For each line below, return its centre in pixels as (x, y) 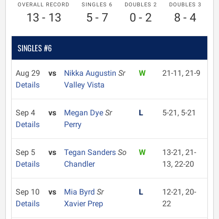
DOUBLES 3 (185, 5)
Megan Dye (84, 113)
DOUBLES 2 (141, 5)
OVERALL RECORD (44, 5)
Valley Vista (84, 85)
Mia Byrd (80, 192)
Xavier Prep (83, 204)
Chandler (79, 164)
